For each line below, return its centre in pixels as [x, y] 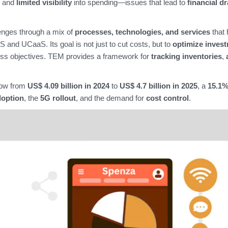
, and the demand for [111, 98]
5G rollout [58, 98]
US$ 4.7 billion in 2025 [158, 85]
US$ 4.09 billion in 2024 [68, 85]
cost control [167, 98]
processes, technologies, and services [142, 32]
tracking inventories [186, 56]
